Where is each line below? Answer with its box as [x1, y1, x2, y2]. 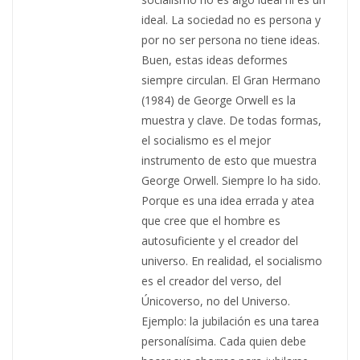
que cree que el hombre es [141, 212, 280, 228]
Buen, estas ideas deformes [141, 51, 288, 67]
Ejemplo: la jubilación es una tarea [141, 313, 319, 329]
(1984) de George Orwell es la [141, 92, 296, 108]
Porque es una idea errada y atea [141, 192, 314, 208]
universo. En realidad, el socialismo [141, 252, 322, 268]
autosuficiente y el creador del [141, 232, 298, 248]
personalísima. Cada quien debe [141, 333, 306, 349]
